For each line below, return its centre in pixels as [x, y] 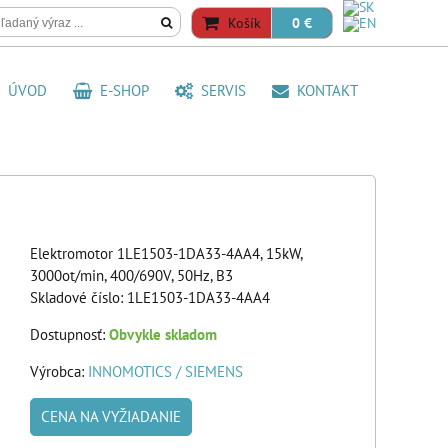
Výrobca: [59, 371]
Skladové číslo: [78, 297]
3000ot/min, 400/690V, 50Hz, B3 [131, 275]
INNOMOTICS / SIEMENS [165, 371]
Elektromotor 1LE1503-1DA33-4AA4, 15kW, [166, 253]
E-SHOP [120, 90]
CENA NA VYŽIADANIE [111, 416]
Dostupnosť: [69, 334]
